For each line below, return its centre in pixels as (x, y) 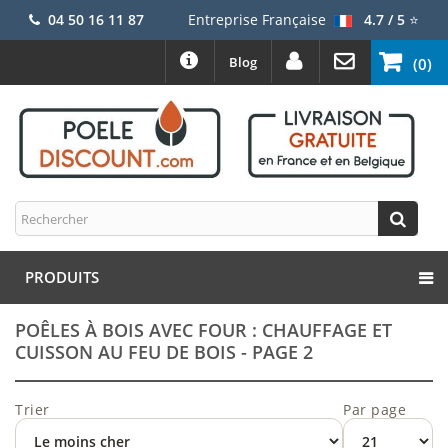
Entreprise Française (256, 19)
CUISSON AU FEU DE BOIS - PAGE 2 (164, 352)
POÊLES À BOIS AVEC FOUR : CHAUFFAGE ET (203, 330)
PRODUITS (62, 277)
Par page (375, 410)
